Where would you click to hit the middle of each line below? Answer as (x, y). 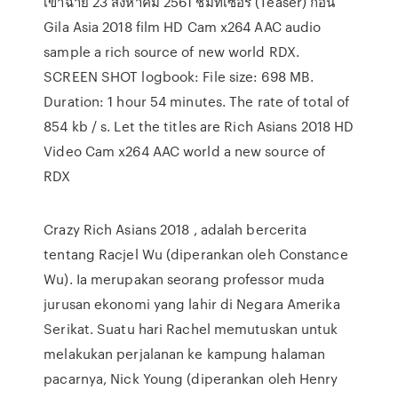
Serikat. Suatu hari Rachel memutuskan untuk (191, 329)
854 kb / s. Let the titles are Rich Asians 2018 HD (199, 126)
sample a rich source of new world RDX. (172, 52)
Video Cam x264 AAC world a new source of (185, 151)
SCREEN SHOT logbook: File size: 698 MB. (179, 76)
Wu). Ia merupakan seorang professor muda (184, 279)
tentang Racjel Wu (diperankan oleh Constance (196, 254)
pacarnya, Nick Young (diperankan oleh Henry (191, 378)
